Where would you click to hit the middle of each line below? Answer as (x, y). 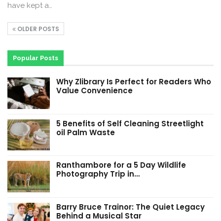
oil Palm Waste (86, 132)
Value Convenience (94, 90)
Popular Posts (36, 58)
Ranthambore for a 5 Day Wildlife (121, 165)
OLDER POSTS (37, 29)
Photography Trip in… (98, 174)
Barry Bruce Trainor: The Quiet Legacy (130, 207)
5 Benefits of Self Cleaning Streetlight (130, 123)
